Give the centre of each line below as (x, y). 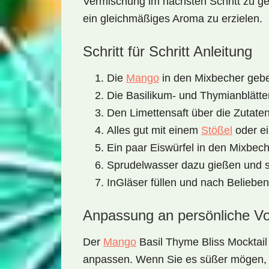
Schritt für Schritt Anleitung (168, 51)
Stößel (217, 130)
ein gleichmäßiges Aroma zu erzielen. (173, 19)
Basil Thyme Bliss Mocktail (202, 242)
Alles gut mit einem (154, 130)
